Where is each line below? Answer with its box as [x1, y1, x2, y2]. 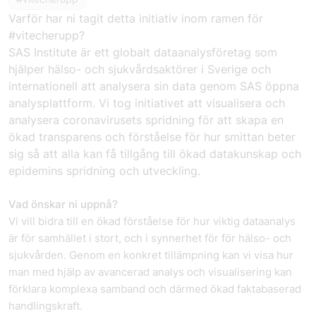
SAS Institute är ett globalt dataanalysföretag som [8, 45, 277, 59]
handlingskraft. [8, 299, 83, 312]
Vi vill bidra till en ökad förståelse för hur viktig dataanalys [8, 214, 296, 228]
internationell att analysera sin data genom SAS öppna [8, 79, 299, 93]
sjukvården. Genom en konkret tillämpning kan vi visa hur [8, 248, 293, 262]
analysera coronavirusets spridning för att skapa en [8, 113, 284, 127]
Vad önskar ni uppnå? [8, 197, 118, 211]
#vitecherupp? [8, 28, 85, 42]
